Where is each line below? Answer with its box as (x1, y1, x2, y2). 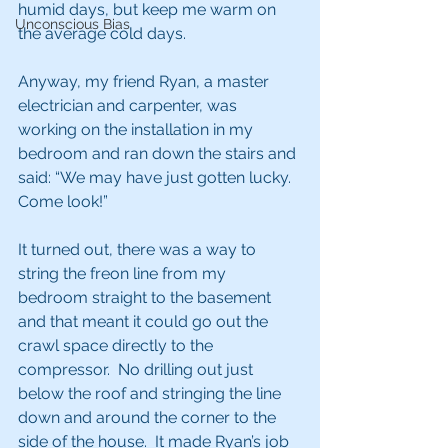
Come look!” (18, 192, 112, 211)
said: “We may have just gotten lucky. (18, 168, 299, 187)
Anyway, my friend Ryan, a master (18, 72, 273, 91)
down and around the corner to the (18, 408, 280, 427)
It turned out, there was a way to (18, 240, 260, 259)
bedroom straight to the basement (18, 288, 275, 307)
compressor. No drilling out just (18, 360, 257, 379)
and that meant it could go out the (18, 312, 272, 331)
